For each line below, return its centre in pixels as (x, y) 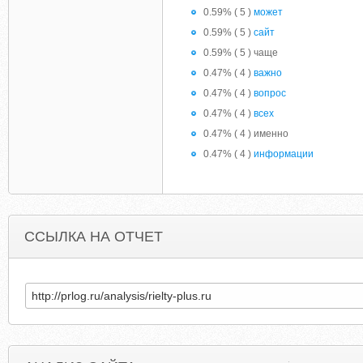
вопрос (270, 93)
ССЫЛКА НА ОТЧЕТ (94, 237)
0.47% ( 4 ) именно (246, 134)
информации (284, 154)
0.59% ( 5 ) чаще (241, 53)
